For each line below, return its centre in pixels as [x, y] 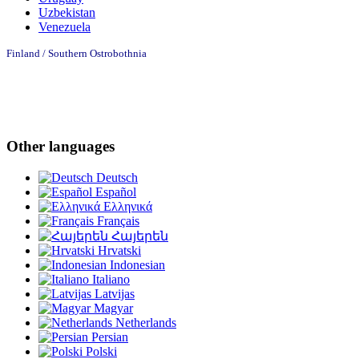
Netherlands [144, 322]
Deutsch [115, 177]
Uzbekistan [67, 13]
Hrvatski [118, 250]
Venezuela [65, 27]
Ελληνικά [126, 206]
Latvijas [113, 293]
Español [114, 192]
